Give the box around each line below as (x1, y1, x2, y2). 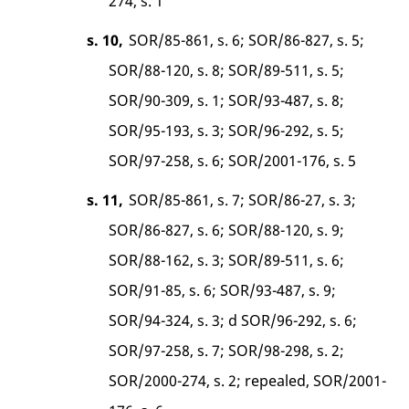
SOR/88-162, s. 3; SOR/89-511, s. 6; (109, 249, 345, 270)
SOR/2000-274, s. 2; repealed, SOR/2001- (109, 370, 387, 391)
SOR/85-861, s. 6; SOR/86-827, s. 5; (128, 29, 364, 50)
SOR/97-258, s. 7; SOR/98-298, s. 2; (109, 340, 345, 361)
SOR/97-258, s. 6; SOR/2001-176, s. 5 (109, 150, 357, 171)
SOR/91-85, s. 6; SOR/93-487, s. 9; (109, 279, 337, 300)
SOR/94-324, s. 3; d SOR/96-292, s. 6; (109, 309, 358, 330)
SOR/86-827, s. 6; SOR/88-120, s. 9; (109, 219, 345, 240)
